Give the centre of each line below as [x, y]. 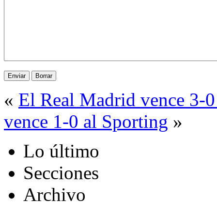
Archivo [54, 195]
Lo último [61, 151]
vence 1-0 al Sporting [86, 122]
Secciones [61, 173]
